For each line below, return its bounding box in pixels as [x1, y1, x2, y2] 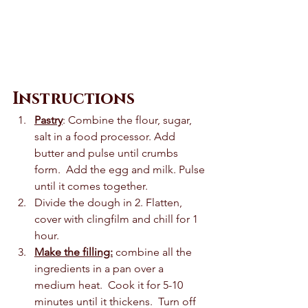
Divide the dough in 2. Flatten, [34, 196, 185, 210]
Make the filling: [34, 245, 113, 259]
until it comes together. [34, 179, 151, 193]
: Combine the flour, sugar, [63, 113, 195, 127]
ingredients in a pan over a [34, 262, 166, 276]
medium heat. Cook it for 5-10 [34, 278, 186, 292]
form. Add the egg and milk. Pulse [34, 163, 208, 177]
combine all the [113, 245, 195, 259]
